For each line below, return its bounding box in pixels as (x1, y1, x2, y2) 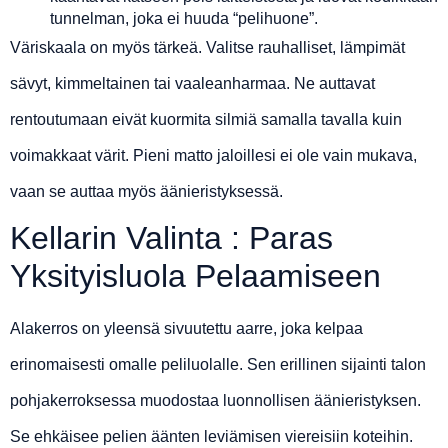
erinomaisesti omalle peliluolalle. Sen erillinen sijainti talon (10, 356, 426, 374)
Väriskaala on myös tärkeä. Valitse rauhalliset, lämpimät (10, 39, 405, 57)
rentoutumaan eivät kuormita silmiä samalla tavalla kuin (10, 111, 402, 129)
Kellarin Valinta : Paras (10, 220, 333, 257)
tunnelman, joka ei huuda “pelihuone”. (50, 10, 318, 28)
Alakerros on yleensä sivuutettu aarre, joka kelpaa (10, 320, 363, 338)
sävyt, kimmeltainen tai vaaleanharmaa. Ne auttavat (10, 75, 375, 93)
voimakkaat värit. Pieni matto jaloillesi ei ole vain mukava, (10, 147, 417, 165)
